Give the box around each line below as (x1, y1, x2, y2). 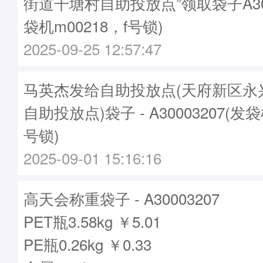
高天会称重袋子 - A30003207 (23, 187, 220, 209)
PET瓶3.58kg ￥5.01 (23, 210, 161, 232)
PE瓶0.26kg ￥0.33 (23, 233, 151, 255)
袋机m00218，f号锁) (23, 15, 163, 36)
